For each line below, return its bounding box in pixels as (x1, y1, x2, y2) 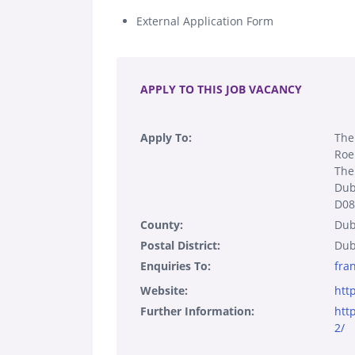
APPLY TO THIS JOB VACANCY (140, 81, 302, 97)
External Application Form (136, 13, 273, 29)
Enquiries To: (140, 258, 211, 273)
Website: (140, 282, 188, 298)
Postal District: (140, 237, 220, 253)
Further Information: (140, 303, 254, 319)
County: (140, 216, 183, 232)
